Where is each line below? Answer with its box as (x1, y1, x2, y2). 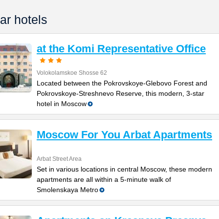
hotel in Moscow (37, 100, 87, 108)
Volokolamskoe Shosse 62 (37, 69, 107, 76)
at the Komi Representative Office (37, 43, 206, 55)
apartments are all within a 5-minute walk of (37, 175, 171, 183)
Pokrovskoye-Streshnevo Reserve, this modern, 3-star (37, 89, 204, 97)
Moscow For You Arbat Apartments (37, 129, 212, 141)
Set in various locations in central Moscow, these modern (37, 165, 212, 173)
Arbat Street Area (37, 155, 82, 162)
